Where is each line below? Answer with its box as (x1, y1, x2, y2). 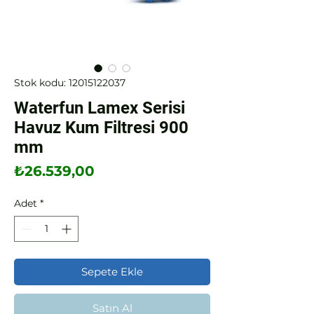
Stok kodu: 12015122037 (14, 76, 125, 89)
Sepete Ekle (81, 264, 143, 278)
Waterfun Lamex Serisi (14, 97, 185, 118)
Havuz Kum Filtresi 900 (14, 117, 189, 137)
